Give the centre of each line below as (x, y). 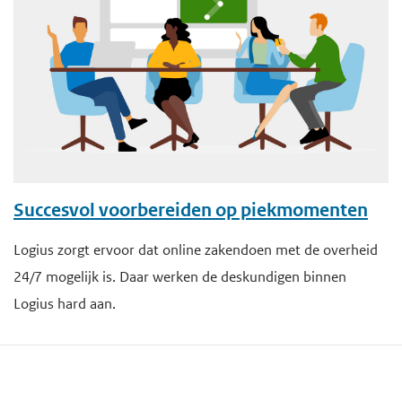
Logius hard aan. (66, 303)
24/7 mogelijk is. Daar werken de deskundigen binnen (180, 276)
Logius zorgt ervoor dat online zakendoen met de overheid (196, 249)
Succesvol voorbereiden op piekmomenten (191, 210)
